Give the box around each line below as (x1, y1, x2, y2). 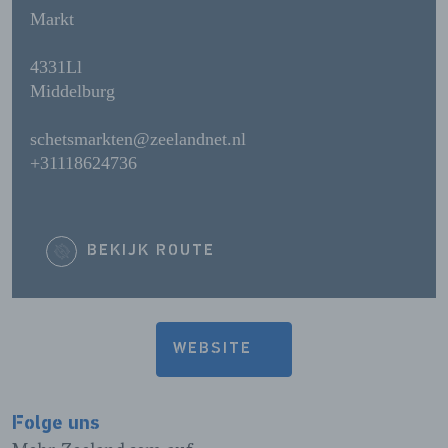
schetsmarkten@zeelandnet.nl (30, 129, 246, 150)
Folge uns (12, 410, 100, 436)
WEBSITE (173, 341, 252, 358)
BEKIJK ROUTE (87, 243, 215, 260)
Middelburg (30, 81, 115, 102)
